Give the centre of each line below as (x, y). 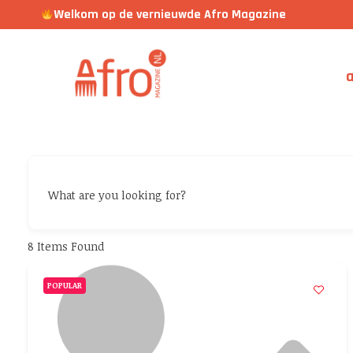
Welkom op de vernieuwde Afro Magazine (170, 14)
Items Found (69, 246)
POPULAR (65, 285)
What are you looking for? (117, 195)
